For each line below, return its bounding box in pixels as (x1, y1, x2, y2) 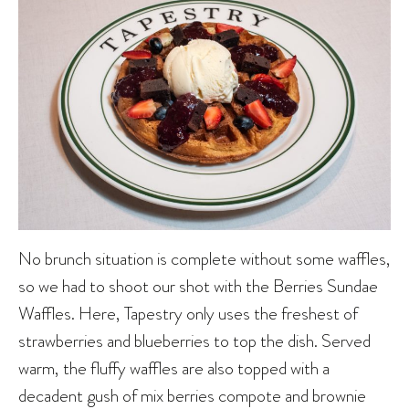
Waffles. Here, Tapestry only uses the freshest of (18, 299, 358, 326)
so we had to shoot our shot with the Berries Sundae (18, 272, 378, 299)
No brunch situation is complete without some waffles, (18, 245, 391, 271)
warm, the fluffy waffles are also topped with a (18, 354, 330, 381)
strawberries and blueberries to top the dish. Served (18, 327, 371, 353)
